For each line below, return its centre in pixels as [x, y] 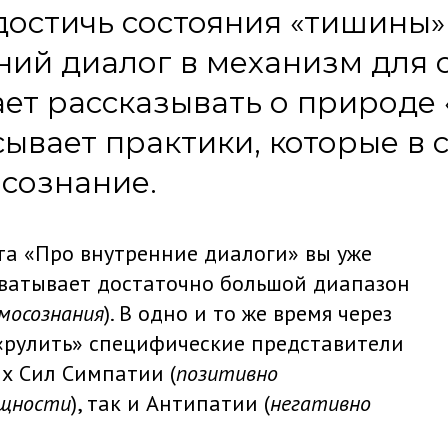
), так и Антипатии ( [170, 403]
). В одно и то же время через [248, 313]
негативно [320, 403]
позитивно [227, 373]
